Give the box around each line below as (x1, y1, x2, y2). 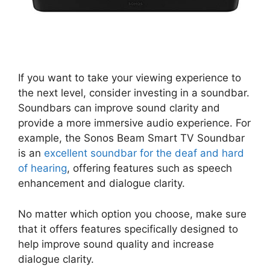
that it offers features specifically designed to (18, 222, 238, 235)
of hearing (18, 162, 67, 175)
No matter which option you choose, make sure (18, 207, 246, 220)
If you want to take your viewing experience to (18, 72, 241, 84)
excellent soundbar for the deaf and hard (44, 147, 244, 160)
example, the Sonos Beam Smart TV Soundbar (18, 132, 245, 145)
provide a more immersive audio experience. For (18, 117, 251, 130)
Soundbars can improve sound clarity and (18, 102, 220, 115)
